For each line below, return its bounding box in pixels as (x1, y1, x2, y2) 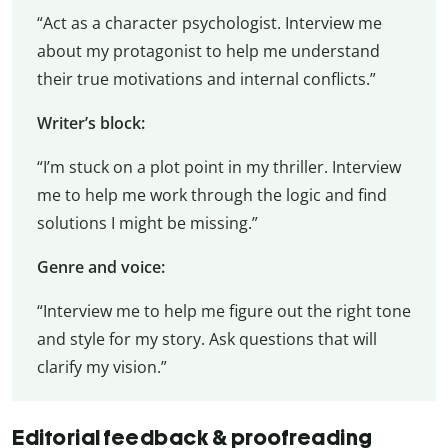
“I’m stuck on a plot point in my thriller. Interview (36, 155, 401, 178)
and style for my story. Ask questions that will (36, 327, 377, 350)
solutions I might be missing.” (36, 211, 258, 234)
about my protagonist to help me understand (36, 39, 380, 62)
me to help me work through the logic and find (36, 183, 387, 206)
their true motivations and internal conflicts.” (36, 67, 376, 90)
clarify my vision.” (36, 355, 167, 378)
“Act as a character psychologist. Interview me (36, 11, 382, 34)
